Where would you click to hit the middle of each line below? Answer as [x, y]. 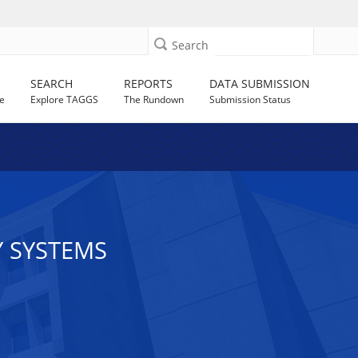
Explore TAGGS [65, 99]
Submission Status [251, 99]
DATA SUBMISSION [260, 84]
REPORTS [149, 84]
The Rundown [154, 99]
